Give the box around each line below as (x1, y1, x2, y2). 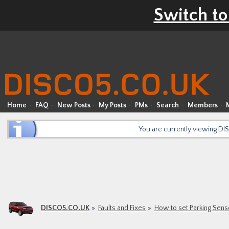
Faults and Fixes (98, 204, 146, 212)
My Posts (99, 101, 127, 109)
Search (156, 101, 179, 109)
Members (187, 101, 218, 109)
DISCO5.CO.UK (41, 204, 89, 212)
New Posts (57, 101, 90, 109)
